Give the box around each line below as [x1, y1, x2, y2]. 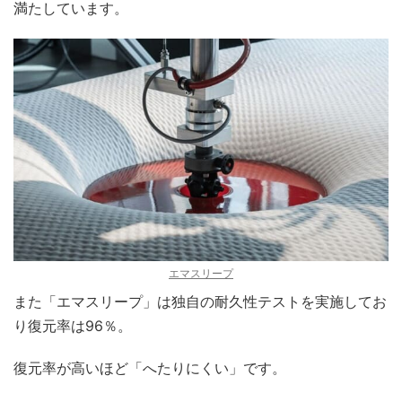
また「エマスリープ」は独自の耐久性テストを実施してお [13, 292, 387, 310]
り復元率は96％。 [13, 316, 132, 335]
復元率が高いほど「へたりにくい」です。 [13, 358, 286, 377]
